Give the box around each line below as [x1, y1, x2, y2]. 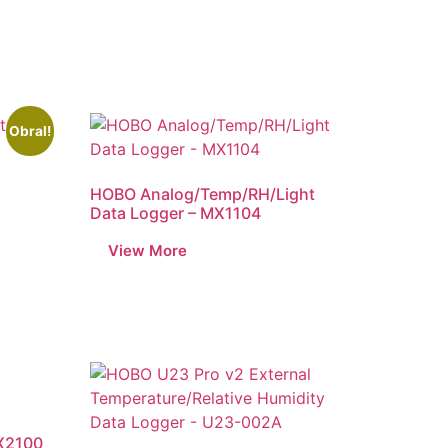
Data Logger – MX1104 [90, 202, 262, 223]
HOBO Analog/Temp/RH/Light [90, 183, 316, 204]
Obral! [8, 122, 51, 139]
